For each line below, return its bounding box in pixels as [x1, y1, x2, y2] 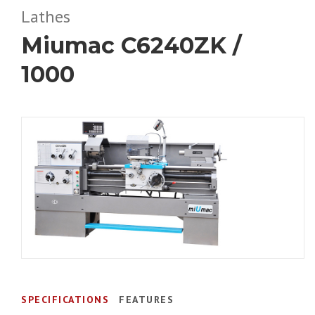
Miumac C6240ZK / [21, 32, 242, 59]
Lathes [21, 6, 70, 27]
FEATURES [119, 293, 174, 306]
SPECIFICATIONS [21, 293, 109, 306]
